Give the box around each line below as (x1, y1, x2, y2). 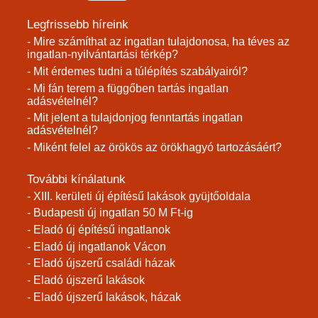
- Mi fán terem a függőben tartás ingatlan (27, 82, 229, 94)
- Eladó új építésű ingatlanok (27, 223, 170, 236)
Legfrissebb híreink (27, 18, 128, 32)
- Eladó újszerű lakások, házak (27, 290, 181, 303)
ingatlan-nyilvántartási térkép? (27, 48, 178, 61)
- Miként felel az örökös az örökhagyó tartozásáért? (27, 141, 282, 153)
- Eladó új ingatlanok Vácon (27, 240, 166, 253)
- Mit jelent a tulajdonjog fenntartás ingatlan (27, 111, 243, 124)
